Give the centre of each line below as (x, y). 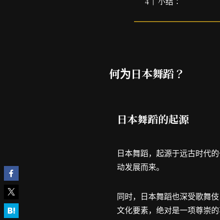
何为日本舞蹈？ (147, 73)
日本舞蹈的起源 (153, 119)
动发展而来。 (140, 167)
